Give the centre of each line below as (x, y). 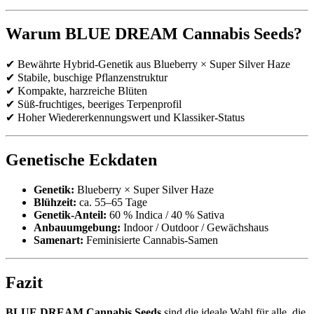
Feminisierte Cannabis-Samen (151, 240)
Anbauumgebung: (77, 228)
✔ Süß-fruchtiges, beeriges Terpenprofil (94, 104)
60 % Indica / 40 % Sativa (165, 215)
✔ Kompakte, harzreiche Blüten (76, 91)
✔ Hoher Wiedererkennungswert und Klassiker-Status (125, 118)
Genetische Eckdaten (81, 160)
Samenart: (59, 240)
